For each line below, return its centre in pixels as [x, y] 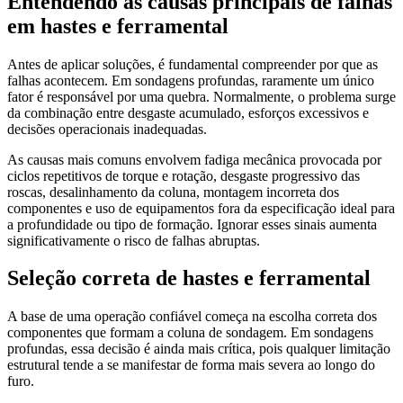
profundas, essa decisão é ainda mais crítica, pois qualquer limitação [199, 349]
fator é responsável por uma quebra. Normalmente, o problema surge [201, 96]
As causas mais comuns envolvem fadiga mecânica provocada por [194, 159]
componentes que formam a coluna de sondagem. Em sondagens [190, 333]
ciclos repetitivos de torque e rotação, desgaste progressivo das [184, 175]
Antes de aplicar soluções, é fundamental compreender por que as [193, 64]
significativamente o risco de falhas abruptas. [134, 240]
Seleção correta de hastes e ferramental [189, 278]
